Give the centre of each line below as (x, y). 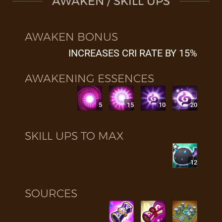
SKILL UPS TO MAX (74, 136)
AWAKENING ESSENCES (89, 79)
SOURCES (51, 194)
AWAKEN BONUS (71, 37)
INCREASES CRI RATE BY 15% (133, 53)
